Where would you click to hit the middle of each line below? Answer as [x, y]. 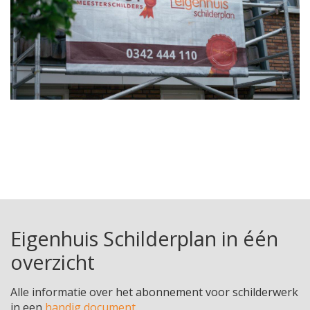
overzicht [53, 262]
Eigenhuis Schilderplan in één [144, 239]
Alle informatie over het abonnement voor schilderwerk [154, 292]
